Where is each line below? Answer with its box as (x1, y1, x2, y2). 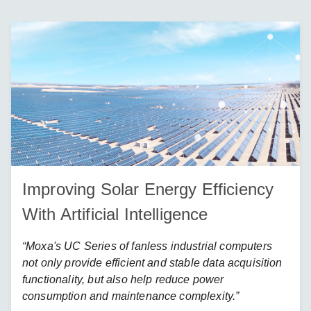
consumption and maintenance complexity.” (22, 290, 242, 302)
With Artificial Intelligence (22, 205, 208, 224)
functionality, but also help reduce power (22, 274, 224, 285)
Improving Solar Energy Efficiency (22, 180, 274, 199)
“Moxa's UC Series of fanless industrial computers (22, 240, 272, 252)
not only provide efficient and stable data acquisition (22, 257, 283, 269)
